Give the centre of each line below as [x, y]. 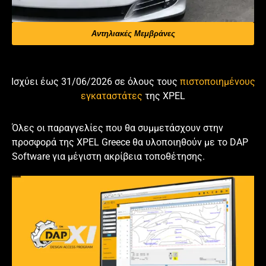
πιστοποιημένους [217, 81]
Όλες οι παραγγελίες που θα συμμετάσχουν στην [118, 128]
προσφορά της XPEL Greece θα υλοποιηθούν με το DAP [130, 142]
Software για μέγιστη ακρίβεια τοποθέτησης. [108, 156]
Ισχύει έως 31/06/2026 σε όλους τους [94, 81]
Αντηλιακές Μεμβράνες [133, 33]
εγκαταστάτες [112, 96]
